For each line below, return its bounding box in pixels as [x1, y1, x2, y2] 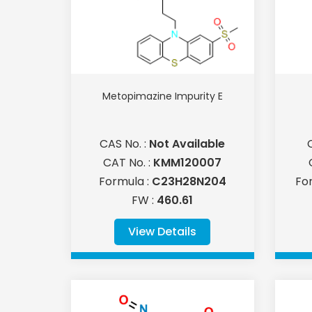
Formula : [98, 173, 152, 190]
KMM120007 [153, 155, 222, 171]
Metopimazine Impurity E [102, 89, 223, 104]
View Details [128, 224, 197, 240]
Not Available [149, 136, 226, 153]
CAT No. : [103, 155, 154, 171]
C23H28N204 [151, 173, 226, 190]
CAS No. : [100, 136, 150, 153]
